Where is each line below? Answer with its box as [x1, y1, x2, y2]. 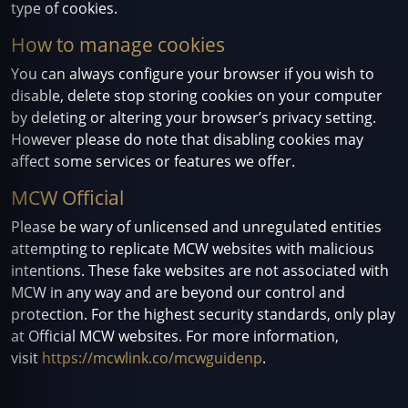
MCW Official [11, 185, 124, 210]
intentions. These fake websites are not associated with [11, 260, 389, 280]
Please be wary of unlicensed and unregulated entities [11, 217, 382, 237]
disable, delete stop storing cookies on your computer [11, 86, 382, 106]
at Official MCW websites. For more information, [11, 326, 339, 346]
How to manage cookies [11, 32, 225, 57]
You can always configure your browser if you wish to [11, 64, 374, 84]
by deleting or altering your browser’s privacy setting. [11, 107, 376, 127]
